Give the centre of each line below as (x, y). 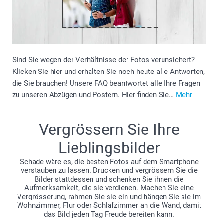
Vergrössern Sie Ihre (109, 129)
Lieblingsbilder (109, 148)
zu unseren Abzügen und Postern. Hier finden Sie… (94, 95)
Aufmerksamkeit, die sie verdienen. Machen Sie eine (109, 188)
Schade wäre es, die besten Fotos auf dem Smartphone (109, 161)
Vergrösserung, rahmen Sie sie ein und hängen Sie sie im (109, 196)
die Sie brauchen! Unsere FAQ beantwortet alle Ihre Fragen (106, 83)
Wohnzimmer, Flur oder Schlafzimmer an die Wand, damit (109, 205)
